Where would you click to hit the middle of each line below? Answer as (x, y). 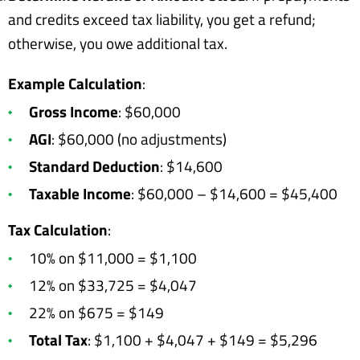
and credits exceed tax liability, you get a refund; (162, 19)
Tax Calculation (58, 230)
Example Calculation (75, 84)
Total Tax (58, 340)
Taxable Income (80, 194)
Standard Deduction (94, 166)
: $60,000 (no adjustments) (139, 139)
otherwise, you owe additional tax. (118, 43)
